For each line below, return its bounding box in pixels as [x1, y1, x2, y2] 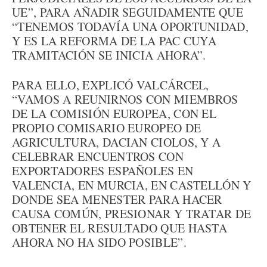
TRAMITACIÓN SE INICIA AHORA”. [12, 47, 206, 63]
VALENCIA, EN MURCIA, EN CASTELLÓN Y [12, 177, 252, 193]
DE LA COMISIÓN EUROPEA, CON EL [12, 105, 216, 122]
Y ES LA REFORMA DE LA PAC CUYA [12, 33, 216, 49]
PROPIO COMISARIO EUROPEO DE [12, 120, 201, 136]
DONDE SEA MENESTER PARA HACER [12, 191, 222, 207]
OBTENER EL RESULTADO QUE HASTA [12, 220, 227, 236]
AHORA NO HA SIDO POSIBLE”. [12, 234, 187, 250]
